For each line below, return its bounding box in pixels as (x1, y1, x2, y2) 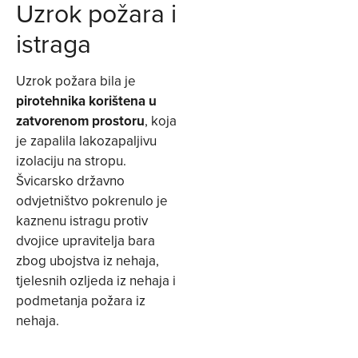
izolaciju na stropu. (16, 151, 126, 171)
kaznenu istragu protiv (16, 211, 148, 231)
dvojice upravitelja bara (16, 231, 155, 251)
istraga (16, 25, 91, 62)
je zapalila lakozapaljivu (16, 131, 157, 151)
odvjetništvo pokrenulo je (16, 191, 168, 211)
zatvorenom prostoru (16, 111, 145, 131)
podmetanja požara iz (16, 291, 145, 311)
